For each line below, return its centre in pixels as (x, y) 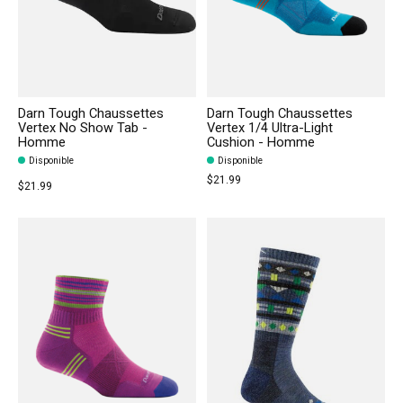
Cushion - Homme (260, 143)
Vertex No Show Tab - (83, 128)
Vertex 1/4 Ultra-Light (269, 128)
